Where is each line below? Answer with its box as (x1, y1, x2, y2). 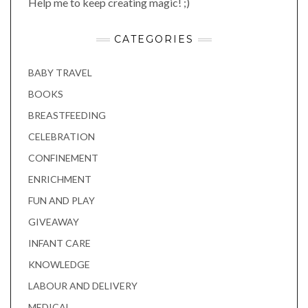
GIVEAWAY (28, 216, 79, 228)
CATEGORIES (114, 33, 194, 46)
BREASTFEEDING (28, 109, 106, 122)
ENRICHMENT (28, 173, 91, 186)
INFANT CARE (28, 237, 91, 250)
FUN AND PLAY (28, 195, 95, 207)
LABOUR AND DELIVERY (28, 280, 137, 292)
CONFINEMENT (28, 152, 98, 164)
